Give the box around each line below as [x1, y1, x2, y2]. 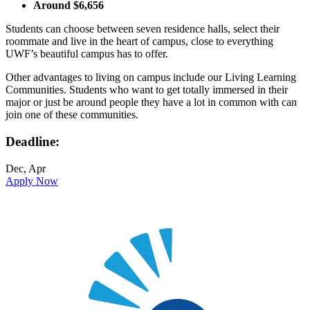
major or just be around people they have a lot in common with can [6, 96, 297, 109]
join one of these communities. [6, 109, 138, 121]
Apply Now [6, 174, 58, 187]
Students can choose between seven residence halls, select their [6, 23, 280, 35]
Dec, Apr [6, 162, 46, 174]
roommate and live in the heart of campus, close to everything [6, 35, 273, 48]
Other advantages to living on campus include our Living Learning [6, 71, 296, 84]
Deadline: [6, 134, 60, 149]
